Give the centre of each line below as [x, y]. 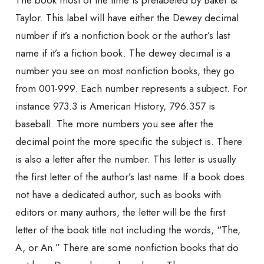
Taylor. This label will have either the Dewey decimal [127, 18]
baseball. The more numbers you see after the [114, 124]
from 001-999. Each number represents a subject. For [131, 89]
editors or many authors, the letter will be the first [120, 212]
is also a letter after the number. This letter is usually [126, 159]
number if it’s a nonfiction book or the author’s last [123, 36]
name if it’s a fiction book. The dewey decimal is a [123, 53]
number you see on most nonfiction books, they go [125, 71]
